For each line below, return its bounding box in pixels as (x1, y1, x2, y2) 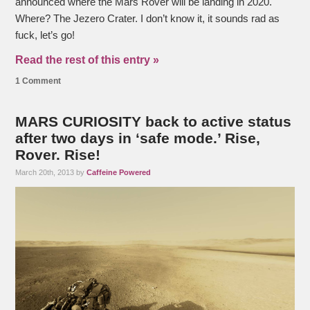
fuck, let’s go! (15, 29, 75, 41)
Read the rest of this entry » (15, 53, 160, 66)
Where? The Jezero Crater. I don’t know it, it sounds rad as (15, 12, 280, 24)
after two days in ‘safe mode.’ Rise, (15, 129, 261, 146)
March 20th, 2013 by (15, 167, 87, 176)
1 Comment (15, 75, 62, 86)
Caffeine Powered (86, 167, 152, 176)
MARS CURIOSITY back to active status (15, 113, 292, 129)
